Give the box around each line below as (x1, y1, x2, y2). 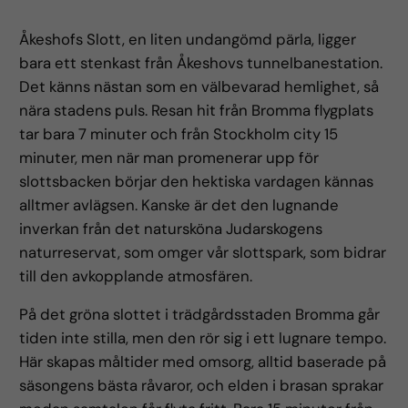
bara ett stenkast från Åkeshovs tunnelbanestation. (19, 52, 383, 73)
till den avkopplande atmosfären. (19, 265, 253, 286)
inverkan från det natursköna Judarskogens (19, 218, 323, 239)
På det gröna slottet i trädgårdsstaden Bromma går (19, 304, 381, 325)
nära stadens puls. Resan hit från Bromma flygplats (19, 99, 374, 120)
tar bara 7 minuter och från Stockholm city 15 (19, 123, 339, 144)
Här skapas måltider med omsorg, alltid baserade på (19, 352, 387, 372)
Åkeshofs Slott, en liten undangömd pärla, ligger (19, 28, 357, 49)
